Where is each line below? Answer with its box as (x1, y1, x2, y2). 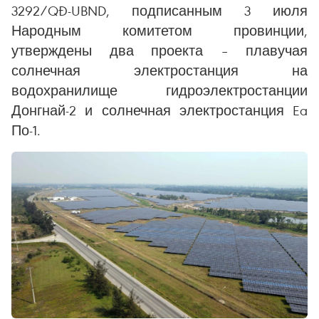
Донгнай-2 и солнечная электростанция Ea (11, 101, 308, 119)
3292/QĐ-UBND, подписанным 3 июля (11, 1, 308, 19)
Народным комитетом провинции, (11, 21, 308, 39)
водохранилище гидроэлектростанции (11, 81, 308, 99)
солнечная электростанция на (11, 61, 308, 79)
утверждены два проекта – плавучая (11, 41, 308, 59)
